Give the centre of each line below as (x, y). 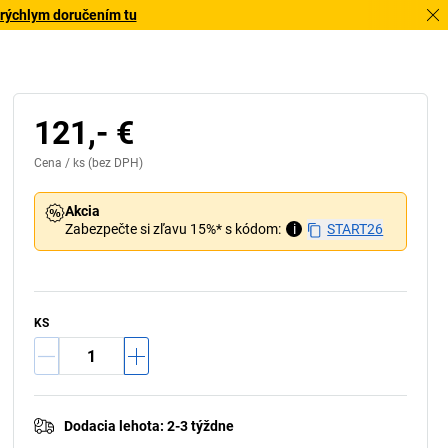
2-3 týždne (201, 426)
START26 (355, 229)
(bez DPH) (114, 163)
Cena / (54, 163)
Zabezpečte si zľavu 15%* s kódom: (173, 229)
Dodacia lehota (112, 426)
